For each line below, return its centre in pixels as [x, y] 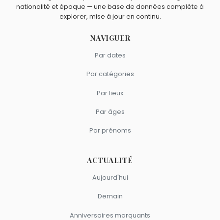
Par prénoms [110, 131]
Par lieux [110, 93]
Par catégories [110, 74]
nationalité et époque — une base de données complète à [110, 7]
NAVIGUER [110, 38]
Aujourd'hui [110, 178]
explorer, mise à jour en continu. [110, 17]
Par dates [110, 55]
